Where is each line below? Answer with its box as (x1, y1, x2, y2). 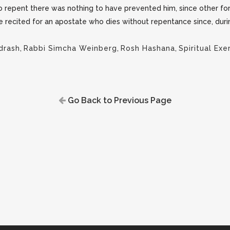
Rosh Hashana (121, 44, 175, 52)
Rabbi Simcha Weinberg (24, 44, 117, 52)
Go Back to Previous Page (66, 95, 171, 105)
